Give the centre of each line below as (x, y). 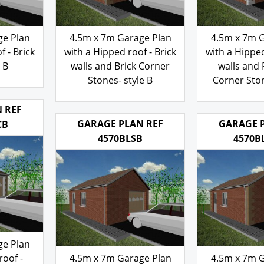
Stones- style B (120, 80)
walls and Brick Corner (120, 66)
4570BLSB (120, 154)
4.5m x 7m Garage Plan (120, 37)
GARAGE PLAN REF (120, 139)
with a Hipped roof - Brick (120, 52)
